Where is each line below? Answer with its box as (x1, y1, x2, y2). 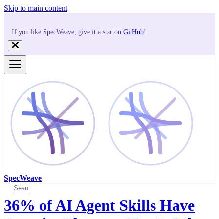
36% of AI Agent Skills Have (4, 196, 195, 214)
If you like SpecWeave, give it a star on (12, 28, 123, 36)
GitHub (123, 28, 144, 36)
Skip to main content (4, 4, 67, 12)
